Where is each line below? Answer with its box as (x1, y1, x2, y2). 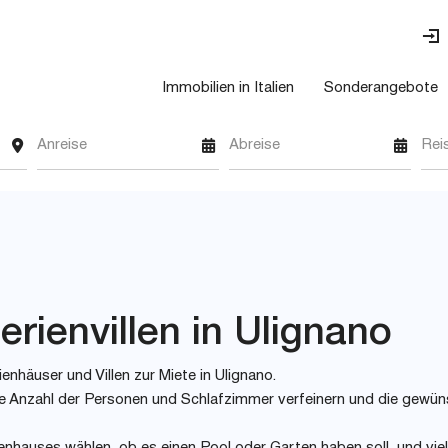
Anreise (37, 138, 88, 153)
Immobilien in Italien (162, 81, 294, 96)
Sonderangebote (324, 81, 438, 96)
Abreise (228, 138, 280, 153)
